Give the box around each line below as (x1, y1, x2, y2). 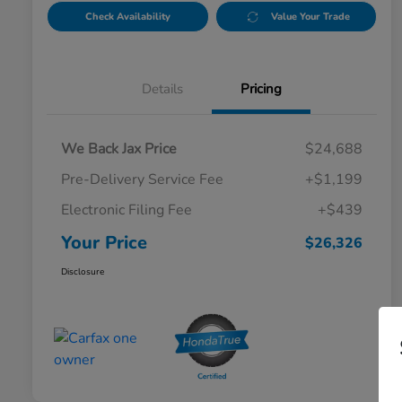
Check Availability (84, 10, 170, 24)
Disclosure (61, 266, 104, 279)
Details (142, 80, 183, 99)
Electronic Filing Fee (61, 200, 192, 221)
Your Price (61, 231, 147, 256)
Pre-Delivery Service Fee (61, 170, 223, 190)
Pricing (240, 80, 282, 99)
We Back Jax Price (61, 139, 177, 160)
